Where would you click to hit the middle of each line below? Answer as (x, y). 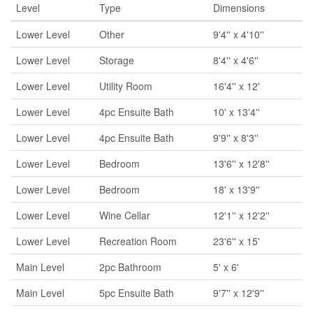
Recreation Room (138, 241)
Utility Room (126, 86)
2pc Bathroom (130, 267)
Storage (117, 60)
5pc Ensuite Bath (137, 293)
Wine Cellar (125, 215)
